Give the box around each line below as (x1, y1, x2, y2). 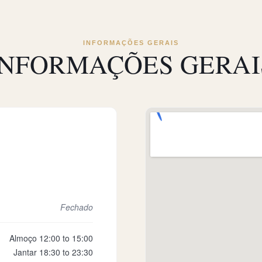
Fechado (60, 201, 93, 213)
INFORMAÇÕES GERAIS (83, 39, 179, 46)
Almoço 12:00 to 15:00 (9, 232, 93, 244)
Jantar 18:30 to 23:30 (13, 246, 93, 258)
